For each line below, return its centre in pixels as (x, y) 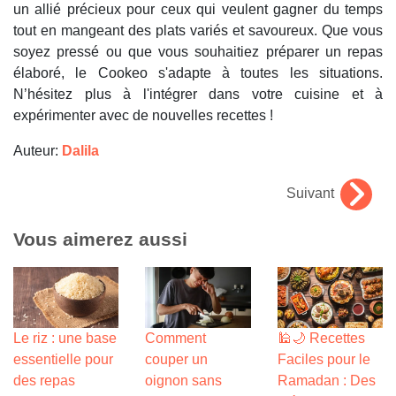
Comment (176, 338)
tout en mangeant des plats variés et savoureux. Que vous (198, 31)
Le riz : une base (65, 338)
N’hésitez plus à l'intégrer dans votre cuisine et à (198, 95)
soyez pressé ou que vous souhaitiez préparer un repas (198, 52)
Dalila (80, 151)
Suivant (310, 194)
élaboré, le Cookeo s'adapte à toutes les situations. (198, 73)
